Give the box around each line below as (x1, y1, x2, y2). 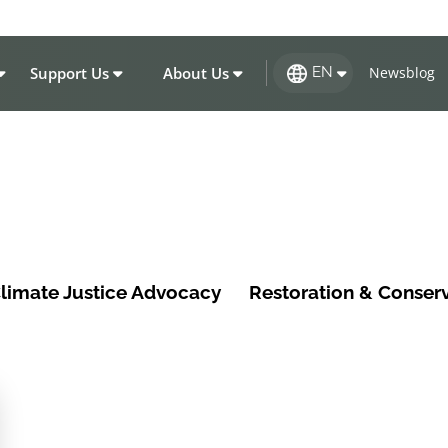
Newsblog (368, 63, 435, 82)
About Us (162, 62, 229, 83)
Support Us (29, 62, 109, 83)
